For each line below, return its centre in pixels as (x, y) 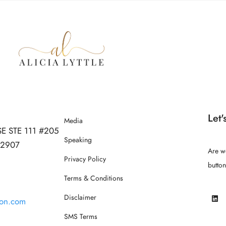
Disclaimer (80, 197)
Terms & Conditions (94, 178)
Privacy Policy (85, 159)
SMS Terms (81, 217)
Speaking (78, 140)
